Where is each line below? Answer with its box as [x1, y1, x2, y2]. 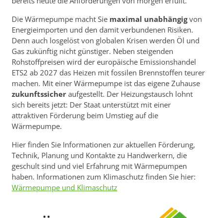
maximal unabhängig [109, 14, 187, 24]
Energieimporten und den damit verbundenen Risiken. [12, 25, 193, 35]
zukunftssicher [12, 89, 68, 99]
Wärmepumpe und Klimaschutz [12, 182, 117, 193]
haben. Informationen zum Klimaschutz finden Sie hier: [12, 172, 196, 182]
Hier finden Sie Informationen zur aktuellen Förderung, [12, 140, 195, 150]
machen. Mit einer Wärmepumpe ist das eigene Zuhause [12, 78, 200, 89]
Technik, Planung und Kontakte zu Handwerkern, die [12, 150, 187, 161]
